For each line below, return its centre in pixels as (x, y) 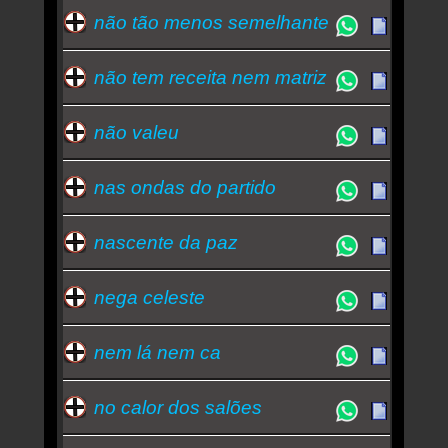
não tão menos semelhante (211, 22)
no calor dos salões (177, 407)
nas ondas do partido (184, 187)
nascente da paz (165, 242)
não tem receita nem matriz (210, 77)
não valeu (136, 132)
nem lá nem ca (157, 352)
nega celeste (149, 297)
